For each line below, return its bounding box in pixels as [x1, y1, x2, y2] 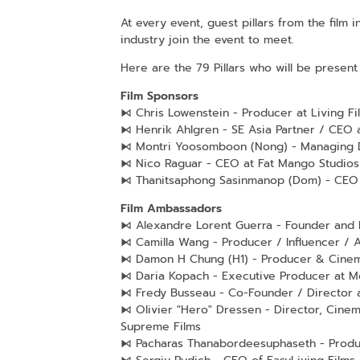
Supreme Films [120, 317, 201, 335]
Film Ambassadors [120, 199, 222, 217]
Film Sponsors [120, 87, 198, 104]
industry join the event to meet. [120, 31, 294, 48]
